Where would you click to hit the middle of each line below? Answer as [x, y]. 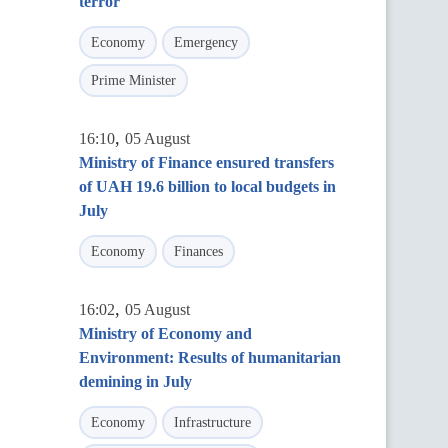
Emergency [206, 42]
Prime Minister [133, 80]
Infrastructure [212, 422]
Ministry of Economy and [165, 333]
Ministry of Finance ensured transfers [206, 162]
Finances [198, 251]
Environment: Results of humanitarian [210, 357]
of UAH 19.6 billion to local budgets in [207, 186]
